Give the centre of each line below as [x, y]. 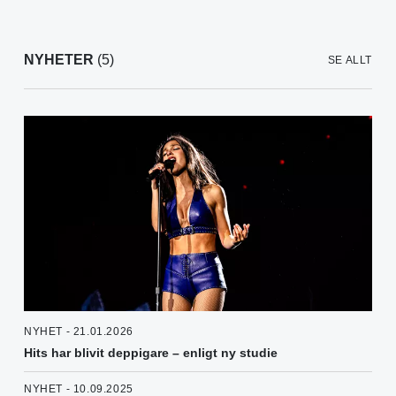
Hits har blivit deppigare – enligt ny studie [151, 353]
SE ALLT [350, 61]
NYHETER [59, 60]
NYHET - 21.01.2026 [79, 332]
